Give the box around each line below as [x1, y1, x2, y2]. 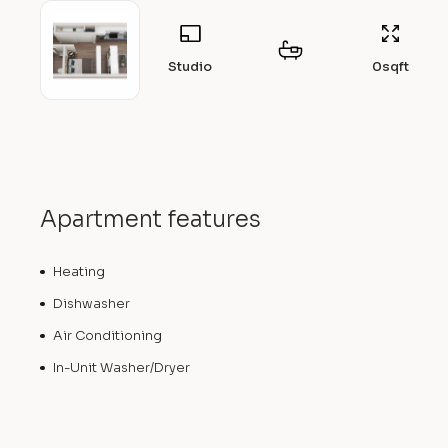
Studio [168, 59, 212, 76]
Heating [52, 264, 105, 280]
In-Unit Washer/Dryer [52, 360, 190, 376]
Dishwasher [52, 296, 130, 312]
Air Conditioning [52, 328, 162, 344]
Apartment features [40, 205, 261, 234]
